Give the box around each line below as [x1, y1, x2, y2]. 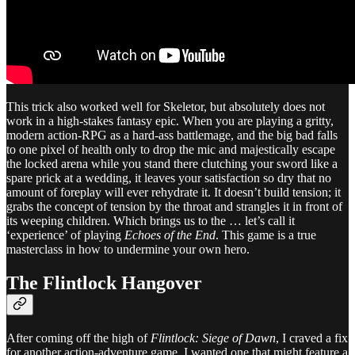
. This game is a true [216, 227, 316, 242]
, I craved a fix [276, 330, 348, 345]
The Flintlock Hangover [6, 272, 202, 293]
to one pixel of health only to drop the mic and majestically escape [6, 142, 335, 156]
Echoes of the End [124, 227, 216, 242]
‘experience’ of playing [6, 227, 124, 242]
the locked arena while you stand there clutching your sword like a [6, 156, 338, 170]
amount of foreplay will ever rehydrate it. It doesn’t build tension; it [6, 185, 341, 199]
